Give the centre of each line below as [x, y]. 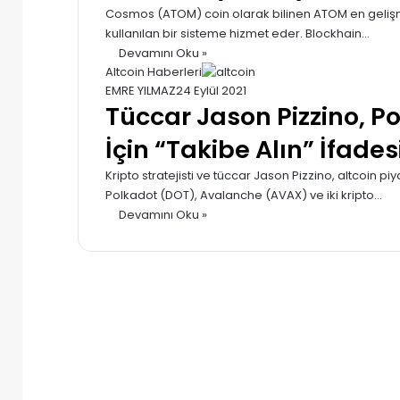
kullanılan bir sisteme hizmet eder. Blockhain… [237, 33]
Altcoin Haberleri [154, 71]
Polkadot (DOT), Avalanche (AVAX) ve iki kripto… [244, 195]
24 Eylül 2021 [211, 90]
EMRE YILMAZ [141, 90]
